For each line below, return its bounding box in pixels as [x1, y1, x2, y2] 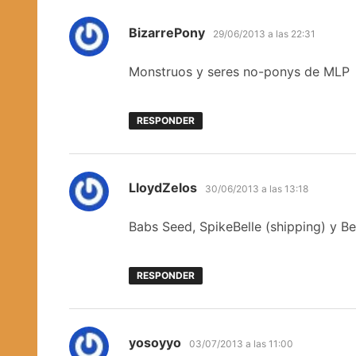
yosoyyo [129, 334, 181, 350]
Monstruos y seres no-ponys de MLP [129, 63, 350, 79]
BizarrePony [129, 24, 205, 41]
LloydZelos [129, 179, 197, 195]
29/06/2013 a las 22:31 [213, 27, 315, 40]
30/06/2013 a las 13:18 [205, 182, 308, 195]
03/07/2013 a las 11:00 [189, 337, 293, 350]
